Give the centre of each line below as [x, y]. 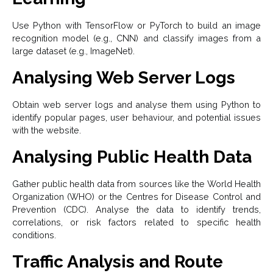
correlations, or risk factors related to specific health [136, 222]
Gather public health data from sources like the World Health [136, 183]
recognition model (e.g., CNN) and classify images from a [136, 38]
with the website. [47, 130]
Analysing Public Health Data [132, 157]
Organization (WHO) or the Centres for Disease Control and [136, 196]
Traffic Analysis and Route [118, 261]
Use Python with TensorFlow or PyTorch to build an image [136, 25]
